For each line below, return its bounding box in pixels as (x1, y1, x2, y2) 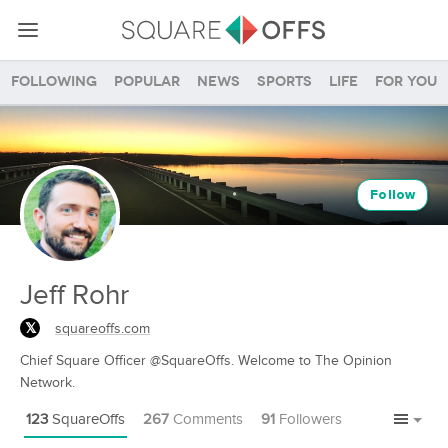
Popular (114, 73, 180, 90)
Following (11, 73, 97, 90)
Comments (169, 411, 243, 428)
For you (375, 73, 437, 90)
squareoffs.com (55, 321, 150, 337)
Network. (20, 375, 75, 391)
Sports (257, 73, 312, 90)
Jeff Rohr (20, 279, 129, 312)
